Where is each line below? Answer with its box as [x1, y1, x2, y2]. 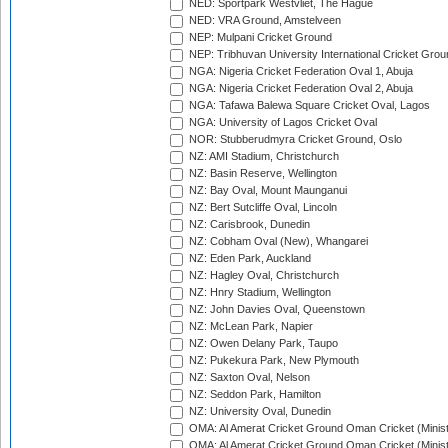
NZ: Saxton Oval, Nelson [186, 371, 310, 384]
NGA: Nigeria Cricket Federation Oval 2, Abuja [186, 82, 413, 95]
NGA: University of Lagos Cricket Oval [186, 116, 377, 129]
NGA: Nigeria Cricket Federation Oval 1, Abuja [186, 65, 413, 78]
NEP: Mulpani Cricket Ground [186, 31, 332, 44]
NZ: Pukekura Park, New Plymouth [186, 354, 359, 367]
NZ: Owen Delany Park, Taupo [186, 337, 338, 350]
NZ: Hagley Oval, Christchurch [186, 269, 339, 282]
